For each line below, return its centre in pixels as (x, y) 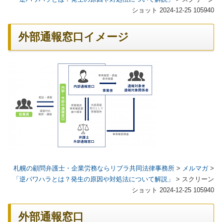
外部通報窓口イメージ (74, 37)
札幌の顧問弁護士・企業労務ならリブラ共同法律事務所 (94, 168)
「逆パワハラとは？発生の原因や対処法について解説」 (93, 179)
